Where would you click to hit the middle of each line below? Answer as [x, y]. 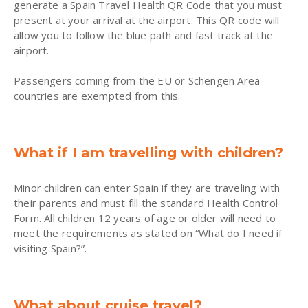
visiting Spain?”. [51, 248]
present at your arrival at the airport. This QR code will [147, 20]
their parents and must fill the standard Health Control [146, 202]
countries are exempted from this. [97, 95]
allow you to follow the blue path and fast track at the [144, 35]
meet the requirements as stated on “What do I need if [148, 233]
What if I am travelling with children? [148, 152]
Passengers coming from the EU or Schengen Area [137, 80]
